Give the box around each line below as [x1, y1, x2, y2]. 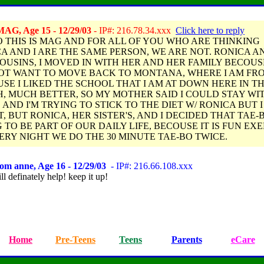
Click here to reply [176, 25, 245, 35]
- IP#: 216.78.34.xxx [91, 25, 176, 35]
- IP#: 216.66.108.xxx [106, 161, 193, 171]
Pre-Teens [55, 235, 95, 245]
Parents [171, 235, 202, 245]
